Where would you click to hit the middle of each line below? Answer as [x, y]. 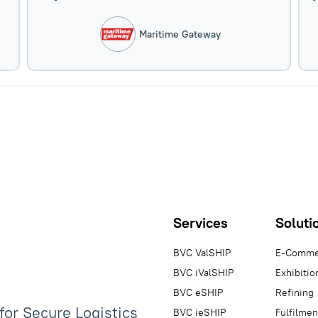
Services [201, 223]
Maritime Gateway [180, 34]
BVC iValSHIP [203, 273]
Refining [295, 292]
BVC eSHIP [198, 292]
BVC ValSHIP [202, 253]
